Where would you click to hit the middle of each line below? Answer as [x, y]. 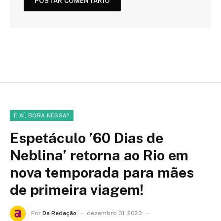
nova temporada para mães [102, 172]
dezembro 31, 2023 [114, 213]
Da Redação [59, 213]
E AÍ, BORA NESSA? [42, 115]
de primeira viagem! [77, 189]
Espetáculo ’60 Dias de [87, 138]
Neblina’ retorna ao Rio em [99, 155]
